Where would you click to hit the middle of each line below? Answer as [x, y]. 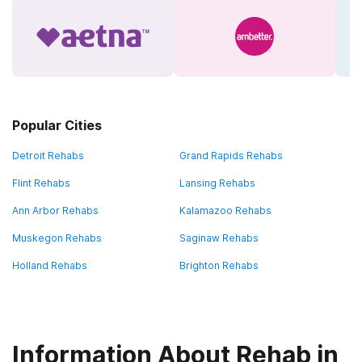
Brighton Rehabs [219, 265]
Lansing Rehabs [217, 183]
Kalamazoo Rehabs [225, 210]
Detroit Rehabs [48, 156]
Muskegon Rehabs [57, 238]
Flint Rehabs [41, 183]
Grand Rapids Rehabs [231, 156]
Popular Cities [57, 125]
